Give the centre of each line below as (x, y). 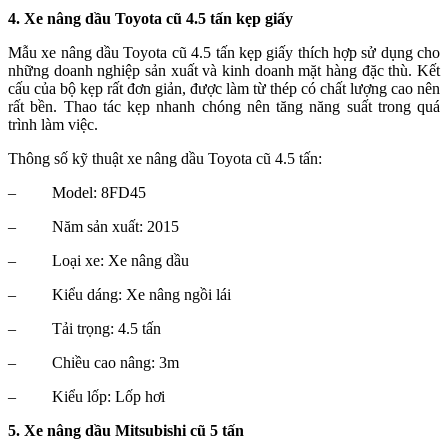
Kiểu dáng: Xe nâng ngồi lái (141, 295)
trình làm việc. (53, 125)
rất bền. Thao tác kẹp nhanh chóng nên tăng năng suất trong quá (224, 107)
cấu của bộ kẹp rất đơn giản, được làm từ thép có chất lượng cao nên (224, 89)
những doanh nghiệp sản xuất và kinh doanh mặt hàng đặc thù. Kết (224, 71)
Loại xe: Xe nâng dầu (120, 261)
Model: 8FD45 (99, 193)
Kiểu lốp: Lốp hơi (108, 397)
